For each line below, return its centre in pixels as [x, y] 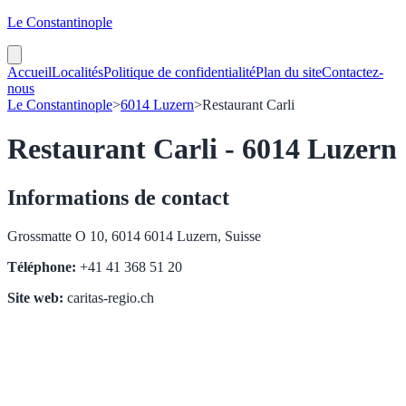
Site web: [35, 297]
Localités [77, 72]
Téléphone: [42, 266]
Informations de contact [118, 197]
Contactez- [353, 72]
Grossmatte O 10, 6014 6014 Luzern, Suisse [134, 236]
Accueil [29, 72]
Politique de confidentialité [179, 72]
